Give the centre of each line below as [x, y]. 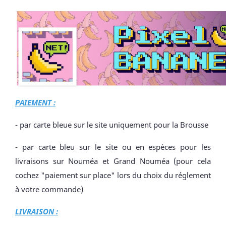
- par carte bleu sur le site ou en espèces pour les [113, 147]
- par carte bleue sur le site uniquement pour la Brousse [112, 125]
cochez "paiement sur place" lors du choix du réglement [113, 175]
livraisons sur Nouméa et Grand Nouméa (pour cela [113, 161]
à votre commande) [49, 189]
